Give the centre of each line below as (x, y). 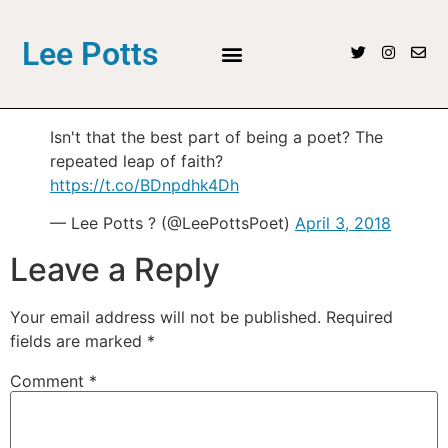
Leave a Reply (115, 269)
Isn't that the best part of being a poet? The (216, 136)
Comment (49, 381)
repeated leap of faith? (136, 160)
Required (359, 316)
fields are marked (78, 340)
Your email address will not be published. (165, 316)
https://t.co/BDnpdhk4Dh (144, 184)
